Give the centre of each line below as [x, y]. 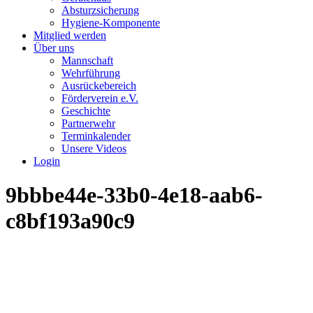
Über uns [54, 48]
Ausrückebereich [99, 86]
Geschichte [86, 111]
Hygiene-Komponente [111, 23]
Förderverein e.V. [100, 98]
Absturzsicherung [100, 10]
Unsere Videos [94, 148]
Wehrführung [91, 73]
